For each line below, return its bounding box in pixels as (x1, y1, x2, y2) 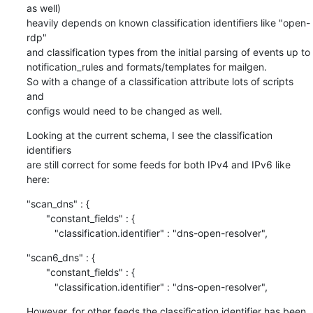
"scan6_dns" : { (26, 251, 95, 263)
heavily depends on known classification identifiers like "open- (26, 16, 310, 29)
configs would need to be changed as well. (26, 104, 222, 117)
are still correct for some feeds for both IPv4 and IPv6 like (26, 158, 291, 170)
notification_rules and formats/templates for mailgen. (26, 60, 267, 73)
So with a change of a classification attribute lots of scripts (26, 75, 293, 87)
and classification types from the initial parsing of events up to (26, 45, 310, 58)
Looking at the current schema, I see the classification (26, 129, 272, 141)
